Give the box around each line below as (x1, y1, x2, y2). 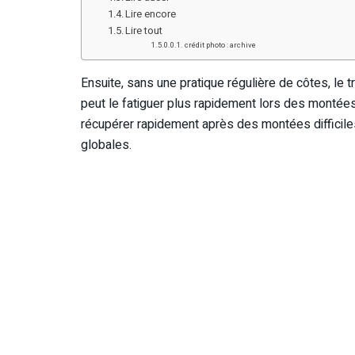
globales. (81, 136, 132, 155)
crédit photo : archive (185, 40, 257, 52)
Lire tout (125, 23, 163, 39)
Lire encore (125, 6, 177, 22)
